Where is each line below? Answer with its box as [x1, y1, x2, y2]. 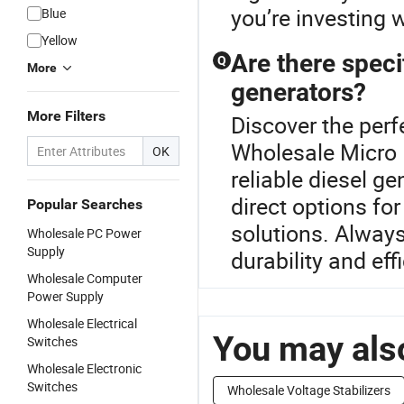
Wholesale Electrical [27, 315, 137, 332]
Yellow [41, 32, 78, 49]
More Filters [27, 107, 106, 124]
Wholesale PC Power [27, 225, 142, 242]
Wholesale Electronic [27, 360, 142, 377]
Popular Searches [27, 196, 142, 213]
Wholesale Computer [27, 270, 142, 287]
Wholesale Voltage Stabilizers [227, 381, 390, 399]
